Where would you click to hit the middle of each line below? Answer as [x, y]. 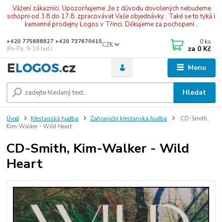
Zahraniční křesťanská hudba [128, 118]
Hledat [194, 92]
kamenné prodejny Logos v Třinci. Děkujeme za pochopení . [111, 24]
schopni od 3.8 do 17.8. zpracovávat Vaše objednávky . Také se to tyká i [111, 16]
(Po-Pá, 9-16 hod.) [30, 49]
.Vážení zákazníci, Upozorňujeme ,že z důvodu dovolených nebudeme [111, 8]
